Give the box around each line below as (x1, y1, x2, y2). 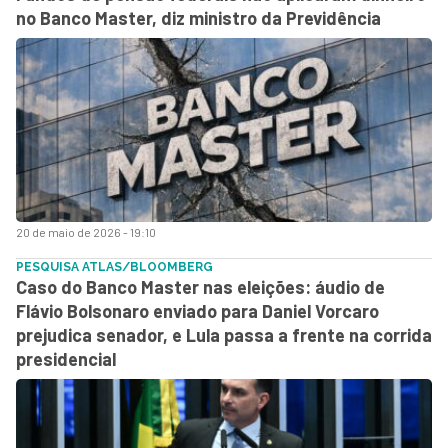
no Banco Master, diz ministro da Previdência (16, 6, 381, 29)
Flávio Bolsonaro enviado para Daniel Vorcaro (16, 299, 379, 322)
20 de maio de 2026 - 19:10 (16, 224, 156, 239)
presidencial (16, 347, 116, 370)
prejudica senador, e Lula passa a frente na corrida (16, 323, 432, 346)
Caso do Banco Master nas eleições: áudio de (16, 275, 385, 298)
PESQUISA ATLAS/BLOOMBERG (16, 259, 213, 274)
